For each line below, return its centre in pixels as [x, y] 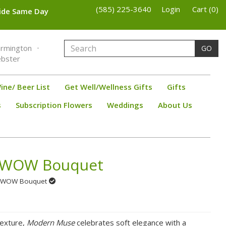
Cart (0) [205, 9]
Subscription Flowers [54, 105]
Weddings [125, 105]
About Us [175, 105]
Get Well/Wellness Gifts [108, 87]
